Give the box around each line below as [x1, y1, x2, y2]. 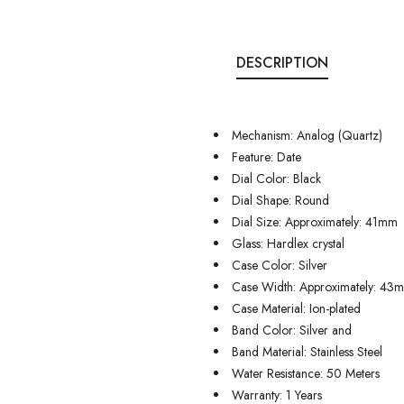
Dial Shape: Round [232, 191, 329, 209]
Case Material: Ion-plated [232, 299, 361, 317]
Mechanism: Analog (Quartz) [232, 126, 382, 144]
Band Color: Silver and [232, 321, 352, 339]
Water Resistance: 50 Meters [232, 364, 380, 382]
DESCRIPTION [236, 52, 328, 73]
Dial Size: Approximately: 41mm [232, 213, 398, 231]
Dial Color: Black [232, 170, 321, 188]
